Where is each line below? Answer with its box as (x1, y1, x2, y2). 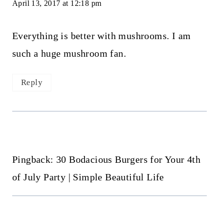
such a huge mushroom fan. (12, 48, 126, 59)
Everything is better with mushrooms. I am (12, 30, 191, 42)
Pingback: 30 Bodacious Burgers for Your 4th (12, 153, 201, 165)
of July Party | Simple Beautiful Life (12, 171, 164, 182)
